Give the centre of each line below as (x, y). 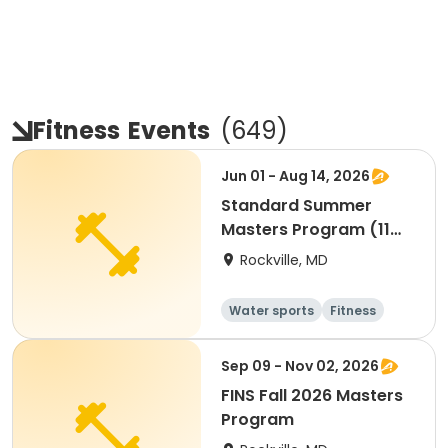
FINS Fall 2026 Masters (312, 395)
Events (169, 130)
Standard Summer (296, 205)
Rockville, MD (284, 260)
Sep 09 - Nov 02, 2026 (300, 366)
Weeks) (252, 253)
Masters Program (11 (305, 229)
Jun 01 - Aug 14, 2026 (295, 176)
